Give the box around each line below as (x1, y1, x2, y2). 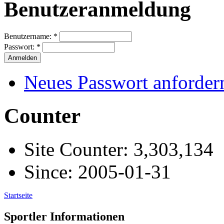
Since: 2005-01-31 (24, 161, 171, 183)
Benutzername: (4, 32, 53, 41)
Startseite (4, 191, 32, 200)
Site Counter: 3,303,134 (24, 138, 213, 160)
